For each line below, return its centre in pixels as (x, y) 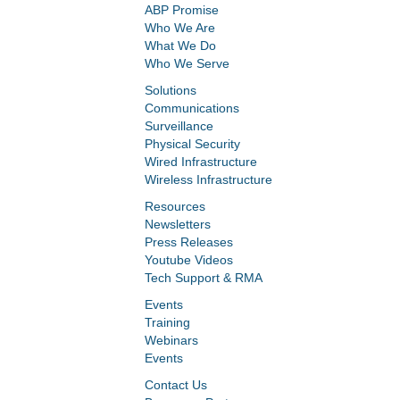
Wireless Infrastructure (208, 180)
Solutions (171, 91)
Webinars (171, 341)
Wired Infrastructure (201, 162)
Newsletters (178, 225)
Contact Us (176, 385)
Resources (175, 207)
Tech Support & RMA (204, 278)
